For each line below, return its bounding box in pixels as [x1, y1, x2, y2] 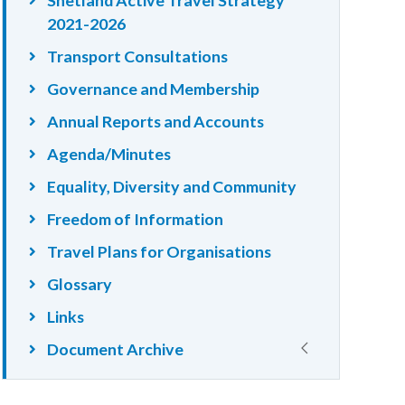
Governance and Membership [47, 78, 260, 99]
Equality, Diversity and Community [47, 175, 297, 196]
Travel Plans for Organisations [47, 240, 272, 261]
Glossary [47, 273, 113, 294]
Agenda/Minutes [47, 143, 172, 164]
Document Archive [47, 338, 184, 359]
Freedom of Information [47, 208, 224, 229]
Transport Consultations [47, 45, 229, 66]
